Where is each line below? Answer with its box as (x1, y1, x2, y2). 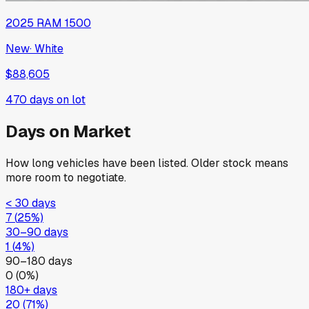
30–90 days (6, 225, 68, 240)
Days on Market (6, 121, 131, 143)
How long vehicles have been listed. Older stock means (6, 156, 288, 171)
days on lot (27, 92, 86, 108)
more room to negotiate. (6, 170, 126, 186)
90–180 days (6, 254, 72, 269)
